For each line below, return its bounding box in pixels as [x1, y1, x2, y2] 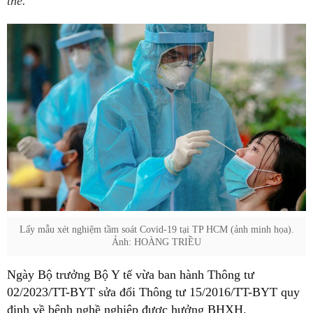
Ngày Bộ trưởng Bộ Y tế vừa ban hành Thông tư [7, 267, 254, 282]
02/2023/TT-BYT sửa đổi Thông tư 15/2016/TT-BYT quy [7, 284, 300, 299]
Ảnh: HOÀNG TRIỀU [112, 236, 201, 247]
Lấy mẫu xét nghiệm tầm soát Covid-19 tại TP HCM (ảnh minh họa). [19, 224, 294, 235]
